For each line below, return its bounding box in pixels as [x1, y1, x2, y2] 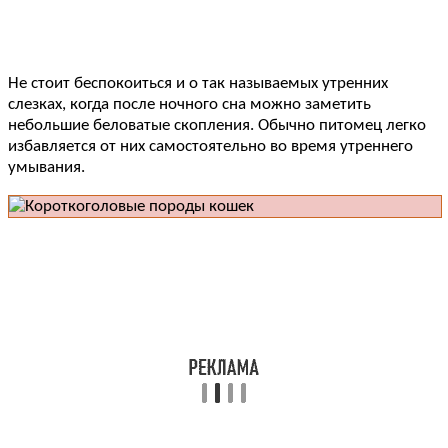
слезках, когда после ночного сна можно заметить [8, 95, 371, 113]
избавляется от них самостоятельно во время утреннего [8, 137, 413, 155]
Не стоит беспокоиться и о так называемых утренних [8, 74, 388, 92]
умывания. [8, 158, 85, 176]
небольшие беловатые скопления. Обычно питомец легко [8, 116, 426, 134]
